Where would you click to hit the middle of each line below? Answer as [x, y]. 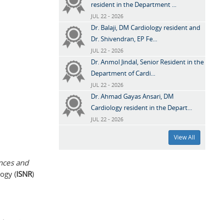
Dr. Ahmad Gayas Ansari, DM [132, 96]
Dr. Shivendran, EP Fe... [124, 39]
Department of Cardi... [123, 73]
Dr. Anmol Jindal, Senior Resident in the [147, 62]
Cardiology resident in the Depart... [141, 107]
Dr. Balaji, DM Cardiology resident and [145, 27]
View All [184, 137]
